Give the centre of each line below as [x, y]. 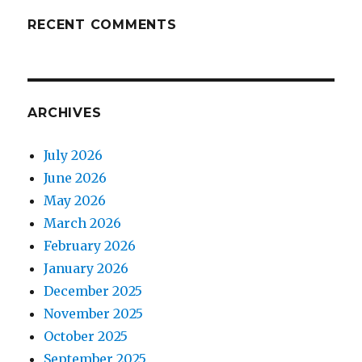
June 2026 [76, 177]
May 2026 [75, 200]
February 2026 [90, 245]
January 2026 [86, 268]
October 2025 [86, 336]
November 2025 [94, 313]
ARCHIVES [65, 112]
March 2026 [83, 223]
